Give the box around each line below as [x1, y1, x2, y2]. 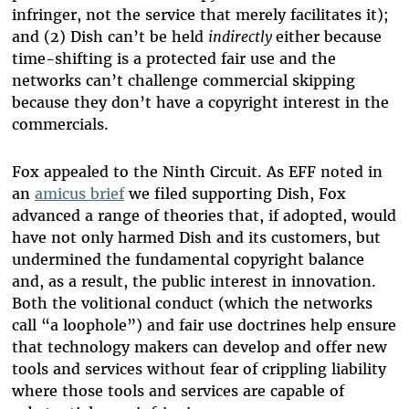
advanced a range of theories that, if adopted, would [11, 206, 396, 225]
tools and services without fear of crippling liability [11, 360, 386, 379]
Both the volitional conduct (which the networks [11, 294, 372, 313]
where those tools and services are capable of [11, 382, 344, 401]
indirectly [207, 27, 276, 47]
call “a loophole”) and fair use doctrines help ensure [11, 316, 396, 335]
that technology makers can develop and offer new [11, 338, 387, 357]
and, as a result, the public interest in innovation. [11, 272, 376, 291]
